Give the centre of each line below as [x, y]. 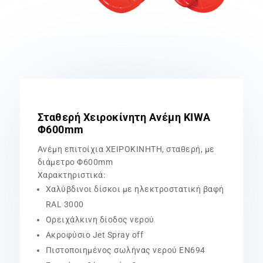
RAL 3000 [65, 204]
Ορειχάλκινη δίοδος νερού [100, 219]
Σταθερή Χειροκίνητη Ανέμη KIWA [124, 117]
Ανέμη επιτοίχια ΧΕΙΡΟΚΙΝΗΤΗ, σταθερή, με [126, 149]
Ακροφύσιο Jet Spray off [95, 235]
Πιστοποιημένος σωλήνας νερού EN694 [125, 250]
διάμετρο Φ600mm [75, 162]
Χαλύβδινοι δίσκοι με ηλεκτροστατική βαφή [135, 189]
